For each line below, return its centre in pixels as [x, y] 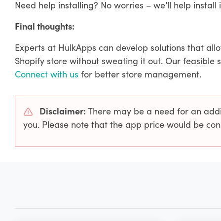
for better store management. [140, 74]
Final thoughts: [44, 26]
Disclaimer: [62, 110]
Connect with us [46, 74]
